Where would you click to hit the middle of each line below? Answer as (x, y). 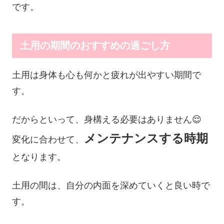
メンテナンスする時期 (146, 138)
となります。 (39, 157)
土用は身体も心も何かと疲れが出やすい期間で (106, 75)
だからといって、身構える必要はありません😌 (107, 120)
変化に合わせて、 (48, 140)
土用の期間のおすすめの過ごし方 (95, 46)
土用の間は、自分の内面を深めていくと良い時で (111, 186)
